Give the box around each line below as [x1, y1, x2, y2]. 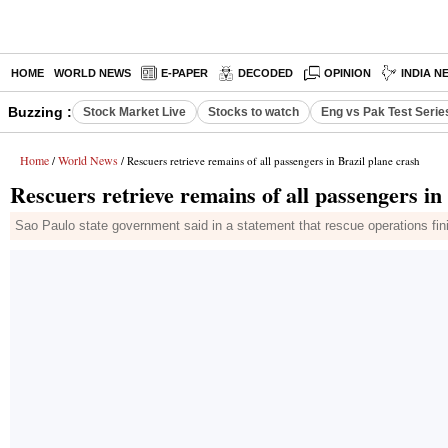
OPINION [324, 67, 372, 79]
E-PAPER [161, 67, 208, 79]
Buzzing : [8, 104, 72, 120]
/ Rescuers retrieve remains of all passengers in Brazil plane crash [118, 153, 420, 168]
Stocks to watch [208, 105, 299, 119]
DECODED [238, 67, 293, 79]
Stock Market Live [83, 105, 186, 119]
